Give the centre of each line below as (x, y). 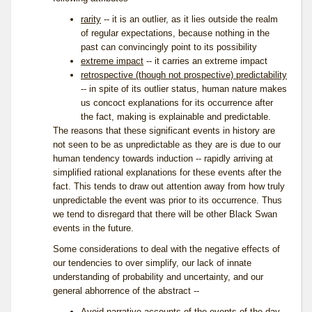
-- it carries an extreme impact (205, 61)
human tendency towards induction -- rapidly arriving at (163, 159)
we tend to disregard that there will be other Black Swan (165, 214)
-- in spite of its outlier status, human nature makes (184, 89)
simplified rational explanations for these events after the (167, 173)
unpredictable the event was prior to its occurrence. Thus (167, 201)
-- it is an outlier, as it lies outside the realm (189, 19)
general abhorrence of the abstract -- (126, 291)
